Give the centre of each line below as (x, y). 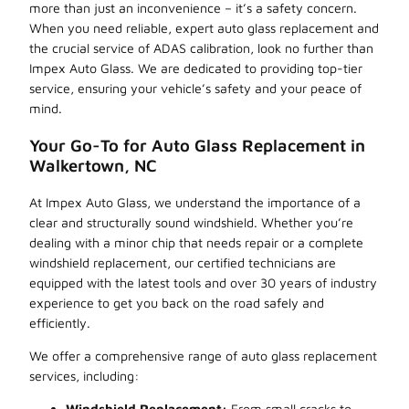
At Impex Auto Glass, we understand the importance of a (195, 202)
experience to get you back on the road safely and (177, 302)
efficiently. (60, 322)
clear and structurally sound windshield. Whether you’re (191, 222)
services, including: (84, 376)
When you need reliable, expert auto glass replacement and (204, 27)
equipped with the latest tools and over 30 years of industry (203, 282)
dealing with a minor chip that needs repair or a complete (196, 242)
